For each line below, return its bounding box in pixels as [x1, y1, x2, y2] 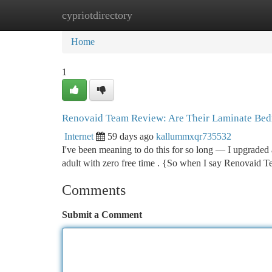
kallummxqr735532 [156, 131, 231, 141]
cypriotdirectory [62, 9, 132, 21]
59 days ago [107, 131, 154, 141]
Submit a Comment [62, 209, 142, 220]
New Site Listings [122, 10, 191, 20]
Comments [62, 182, 126, 198]
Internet [64, 131, 93, 141]
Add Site [209, 10, 243, 20]
